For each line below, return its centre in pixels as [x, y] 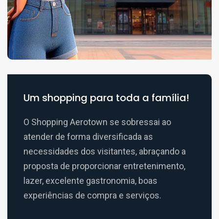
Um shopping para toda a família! [106, 98]
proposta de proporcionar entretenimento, [104, 166]
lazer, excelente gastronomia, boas [90, 181]
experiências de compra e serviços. [92, 196]
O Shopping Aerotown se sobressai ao [97, 122]
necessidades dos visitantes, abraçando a [105, 152]
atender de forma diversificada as [88, 137]
